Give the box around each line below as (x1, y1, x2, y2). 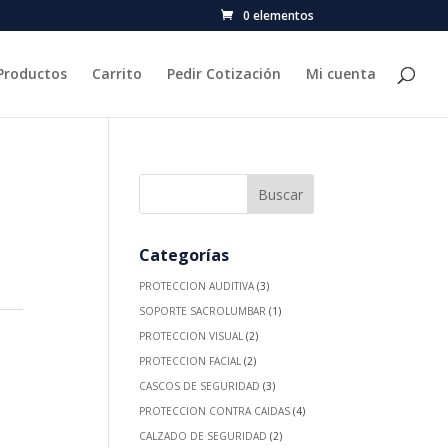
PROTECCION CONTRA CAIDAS (139, 404, 291, 418)
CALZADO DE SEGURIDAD (139, 429, 268, 443)
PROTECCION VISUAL (139, 329, 244, 343)
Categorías (139, 244, 230, 266)
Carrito (92, 64, 142, 83)
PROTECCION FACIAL (139, 354, 242, 368)
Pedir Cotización (167, 64, 281, 83)
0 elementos (242, 7, 314, 24)
